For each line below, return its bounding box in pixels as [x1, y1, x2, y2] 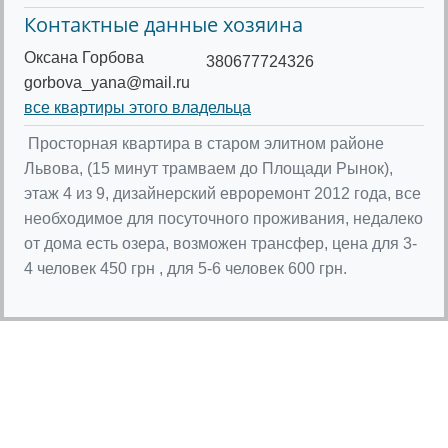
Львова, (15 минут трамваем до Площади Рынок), [24, 159, 393, 177]
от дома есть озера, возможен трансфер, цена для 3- [24, 234, 417, 252]
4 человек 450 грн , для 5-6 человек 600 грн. [24, 259, 347, 277]
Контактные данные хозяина [24, 10, 303, 38]
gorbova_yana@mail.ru [24, 73, 190, 91]
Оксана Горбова [24, 48, 144, 66]
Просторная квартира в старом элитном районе [24, 134, 384, 152]
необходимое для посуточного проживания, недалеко [24, 209, 423, 227]
